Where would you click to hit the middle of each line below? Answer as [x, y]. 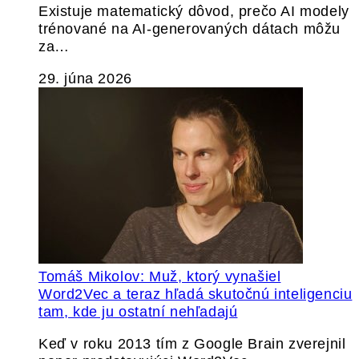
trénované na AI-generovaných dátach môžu [190, 29]
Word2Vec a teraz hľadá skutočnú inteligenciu [196, 294]
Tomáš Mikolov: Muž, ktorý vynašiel [160, 276]
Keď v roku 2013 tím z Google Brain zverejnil [192, 344]
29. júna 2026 [85, 79]
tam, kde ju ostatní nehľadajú [138, 312]
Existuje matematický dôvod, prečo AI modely [194, 11]
